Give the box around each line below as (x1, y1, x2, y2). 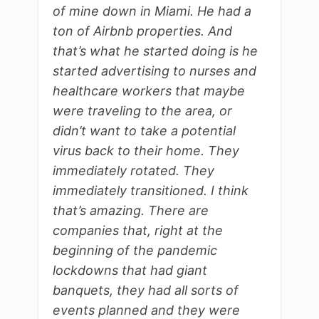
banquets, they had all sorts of (53, 283, 239, 298)
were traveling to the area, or (53, 103, 232, 119)
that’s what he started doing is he (53, 43, 258, 59)
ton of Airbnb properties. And (53, 23, 232, 39)
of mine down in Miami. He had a (53, 4, 251, 19)
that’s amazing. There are (53, 203, 209, 219)
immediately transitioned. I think (53, 183, 249, 199)
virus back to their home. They (53, 143, 239, 159)
